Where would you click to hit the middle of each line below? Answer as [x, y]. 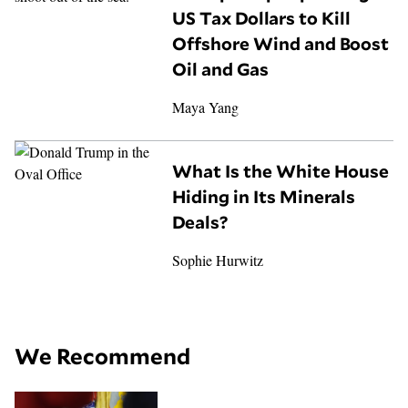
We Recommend [102, 357]
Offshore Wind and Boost [281, 44]
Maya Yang [206, 107]
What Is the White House [281, 172]
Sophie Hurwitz [218, 260]
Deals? [200, 223]
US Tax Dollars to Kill [262, 19]
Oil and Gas [221, 70]
